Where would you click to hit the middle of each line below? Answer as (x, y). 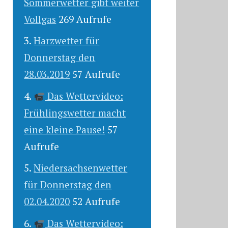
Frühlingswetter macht (75, 112)
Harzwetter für (67, 41)
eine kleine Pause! (65, 129)
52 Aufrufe (96, 202)
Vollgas (40, 19)
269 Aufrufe (85, 19)
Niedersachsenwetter (81, 168)
